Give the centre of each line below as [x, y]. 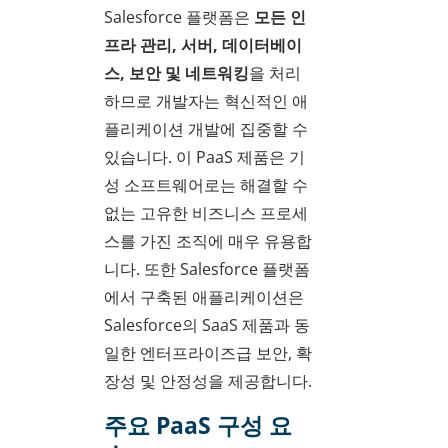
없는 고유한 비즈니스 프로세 [206, 213]
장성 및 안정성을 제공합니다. [208, 381]
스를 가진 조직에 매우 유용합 [208, 241]
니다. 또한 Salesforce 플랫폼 [207, 269]
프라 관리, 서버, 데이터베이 [203, 45]
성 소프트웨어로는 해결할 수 [206, 185]
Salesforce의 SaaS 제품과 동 [207, 325]
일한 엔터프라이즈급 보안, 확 [208, 353]
